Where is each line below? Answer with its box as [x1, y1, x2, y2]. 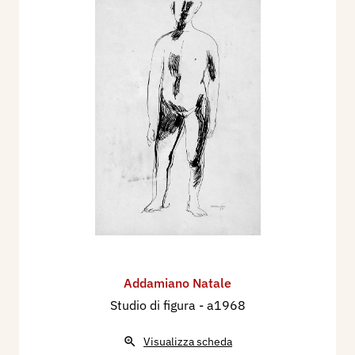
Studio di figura [109, 296, 199, 313]
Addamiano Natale [124, 274, 231, 291]
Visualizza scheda [143, 334, 232, 349]
